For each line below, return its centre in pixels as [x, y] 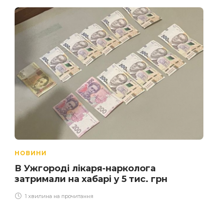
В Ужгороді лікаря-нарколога [85, 168]
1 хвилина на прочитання [58, 196]
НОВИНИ [31, 153]
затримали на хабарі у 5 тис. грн [91, 179]
